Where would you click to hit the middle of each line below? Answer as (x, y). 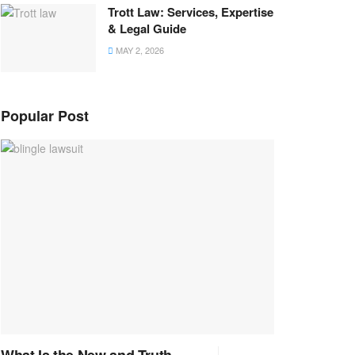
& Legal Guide (147, 29)
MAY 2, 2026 (139, 50)
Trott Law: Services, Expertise (191, 12)
